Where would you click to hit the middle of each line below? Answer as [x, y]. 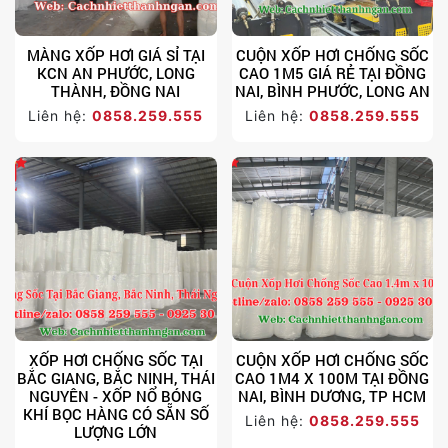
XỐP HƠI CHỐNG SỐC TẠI [115, 359]
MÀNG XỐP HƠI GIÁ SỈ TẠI [115, 54]
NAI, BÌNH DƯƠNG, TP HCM [332, 395]
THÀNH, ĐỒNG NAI [116, 90]
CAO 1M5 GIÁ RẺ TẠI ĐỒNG [332, 72]
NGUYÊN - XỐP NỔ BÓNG [116, 395]
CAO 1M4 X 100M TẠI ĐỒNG [332, 377]
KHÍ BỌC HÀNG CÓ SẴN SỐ [115, 413]
